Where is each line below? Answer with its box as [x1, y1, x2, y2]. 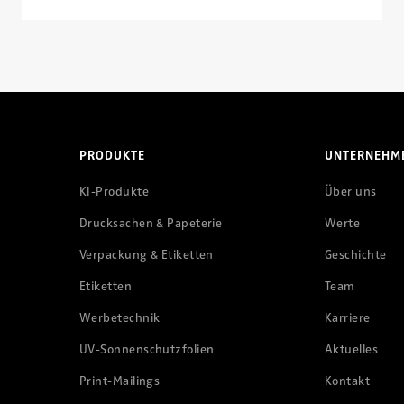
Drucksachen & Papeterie [79, 215, 223, 231]
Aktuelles [325, 341, 379, 357]
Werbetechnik [79, 309, 161, 326]
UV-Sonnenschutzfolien [79, 341, 215, 357]
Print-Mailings [79, 372, 161, 389]
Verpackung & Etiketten [79, 246, 214, 262]
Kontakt [325, 372, 371, 389]
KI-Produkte [79, 183, 149, 199]
